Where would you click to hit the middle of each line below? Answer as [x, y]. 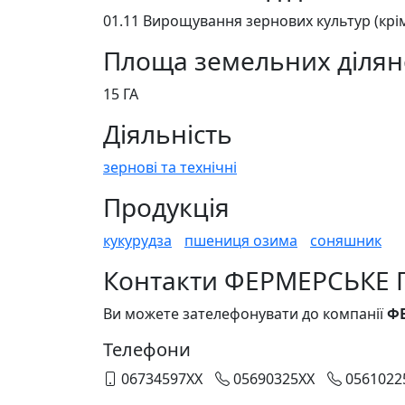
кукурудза [137, 240]
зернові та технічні [170, 167]
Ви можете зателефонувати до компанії [245, 314]
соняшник [346, 240]
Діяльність [168, 134]
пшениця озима [241, 240]
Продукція [166, 207]
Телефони [147, 349]
